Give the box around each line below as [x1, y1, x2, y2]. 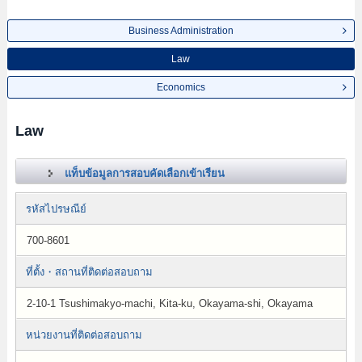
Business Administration [128, 25, 234, 36]
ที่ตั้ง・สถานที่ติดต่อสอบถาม [25, 266, 153, 278]
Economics [156, 82, 205, 93]
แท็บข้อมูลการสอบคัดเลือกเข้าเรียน [64, 167, 225, 179]
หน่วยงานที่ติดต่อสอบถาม [25, 329, 142, 341]
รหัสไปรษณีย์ [25, 203, 86, 215]
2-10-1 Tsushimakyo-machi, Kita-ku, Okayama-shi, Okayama [26, 297, 313, 309]
